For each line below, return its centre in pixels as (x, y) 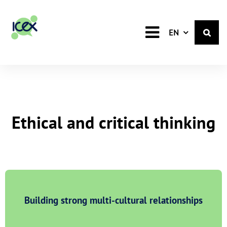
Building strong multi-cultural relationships (113, 200)
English (193, 32)
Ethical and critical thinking (113, 122)
